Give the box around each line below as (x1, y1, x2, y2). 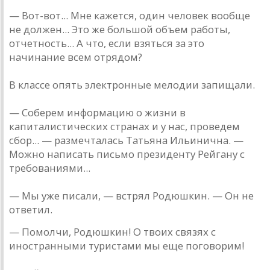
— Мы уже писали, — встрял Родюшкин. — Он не (9, 189, 254, 203)
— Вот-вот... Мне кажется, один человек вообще (9, 8, 250, 23)
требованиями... (9, 161, 90, 175)
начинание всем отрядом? (9, 50, 142, 64)
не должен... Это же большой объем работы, (9, 22, 230, 37)
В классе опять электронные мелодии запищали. (9, 78, 255, 92)
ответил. (9, 202, 52, 217)
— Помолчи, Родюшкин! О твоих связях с (9, 225, 216, 239)
